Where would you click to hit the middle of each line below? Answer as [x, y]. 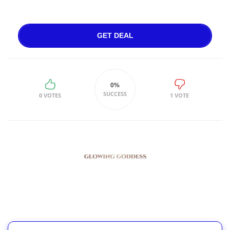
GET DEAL [115, 35]
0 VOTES [50, 95]
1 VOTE [180, 95]
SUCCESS [115, 94]
